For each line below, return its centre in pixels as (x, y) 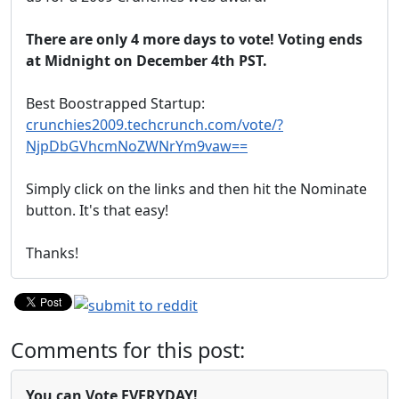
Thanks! (52, 253)
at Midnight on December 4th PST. (147, 61)
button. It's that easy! (97, 210)
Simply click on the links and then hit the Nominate (196, 189)
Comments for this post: (128, 350)
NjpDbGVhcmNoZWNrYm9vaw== (137, 146)
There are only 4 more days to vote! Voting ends (194, 39)
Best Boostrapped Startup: (115, 103)
